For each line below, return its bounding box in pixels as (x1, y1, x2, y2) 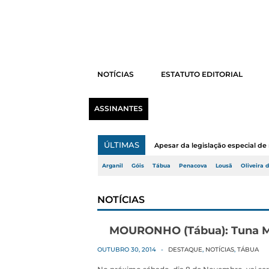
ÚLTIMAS (104, 140, 139, 150)
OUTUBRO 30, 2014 (97, 246, 156, 253)
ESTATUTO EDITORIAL (160, 70, 243, 79)
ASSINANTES (94, 104, 143, 113)
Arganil (102, 163, 123, 169)
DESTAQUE (168, 246, 202, 253)
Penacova (179, 163, 207, 169)
